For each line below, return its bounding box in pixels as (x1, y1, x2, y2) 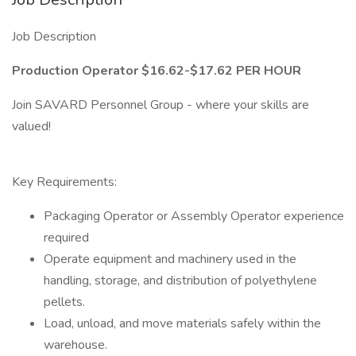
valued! (12, 118, 51, 135)
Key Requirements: (12, 173, 117, 191)
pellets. (44, 293, 85, 311)
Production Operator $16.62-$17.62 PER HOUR (12, 62, 301, 79)
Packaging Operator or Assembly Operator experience (44, 207, 344, 225)
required (44, 229, 89, 246)
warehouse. (44, 336, 107, 354)
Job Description (12, 28, 96, 45)
